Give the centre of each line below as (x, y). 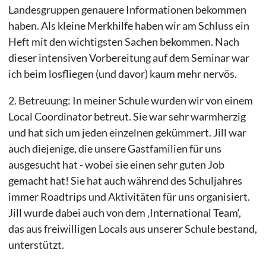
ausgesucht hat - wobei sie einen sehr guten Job (116, 164)
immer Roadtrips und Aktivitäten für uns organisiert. (129, 196)
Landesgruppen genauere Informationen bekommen (127, 9)
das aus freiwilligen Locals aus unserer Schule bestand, (132, 228)
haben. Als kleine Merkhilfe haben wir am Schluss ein (129, 25)
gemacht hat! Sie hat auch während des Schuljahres (125, 180)
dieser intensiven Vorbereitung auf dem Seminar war (129, 57)
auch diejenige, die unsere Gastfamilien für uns (115, 148)
